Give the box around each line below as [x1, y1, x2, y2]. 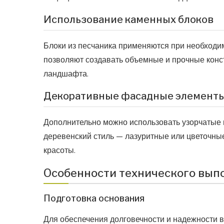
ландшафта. [43, 68, 88, 79]
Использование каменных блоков [43, 13, 213, 26]
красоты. [43, 145, 75, 156]
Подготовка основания [43, 193, 144, 204]
